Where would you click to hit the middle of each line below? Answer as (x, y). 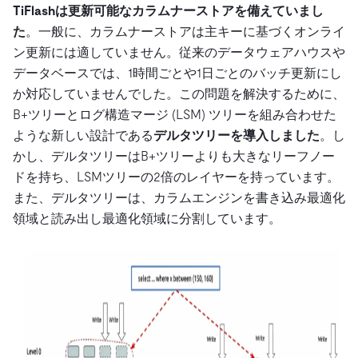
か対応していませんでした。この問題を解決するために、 (179, 94)
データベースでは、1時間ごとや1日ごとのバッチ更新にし (177, 74)
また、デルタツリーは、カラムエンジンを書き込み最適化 (179, 198)
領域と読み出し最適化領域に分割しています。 (147, 219)
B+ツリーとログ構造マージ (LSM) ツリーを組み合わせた (175, 115)
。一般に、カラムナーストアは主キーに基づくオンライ (185, 32)
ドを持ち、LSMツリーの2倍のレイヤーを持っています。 (176, 177)
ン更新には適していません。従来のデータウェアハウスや (179, 53)
